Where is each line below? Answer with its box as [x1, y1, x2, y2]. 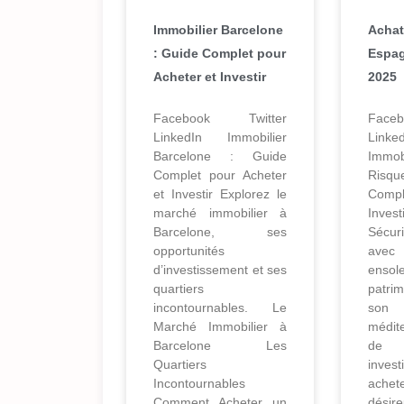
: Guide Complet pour [153, 46, 286, 61]
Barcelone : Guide [153, 149, 287, 164]
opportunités [153, 243, 225, 259]
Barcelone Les [153, 338, 287, 353]
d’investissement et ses [153, 262, 287, 278]
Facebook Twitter [153, 111, 287, 126]
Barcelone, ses [153, 225, 287, 240]
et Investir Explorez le [153, 187, 287, 202]
